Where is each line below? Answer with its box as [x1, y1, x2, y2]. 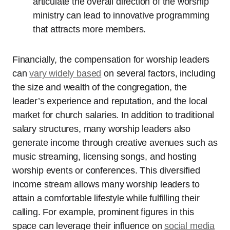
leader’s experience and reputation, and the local [12, 96, 208, 107]
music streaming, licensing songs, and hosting [12, 151, 197, 162]
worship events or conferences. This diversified [12, 165, 200, 176]
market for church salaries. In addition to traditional [12, 110, 215, 121]
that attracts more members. [33, 24, 146, 35]
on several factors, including [101, 68, 216, 79]
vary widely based [29, 68, 102, 79]
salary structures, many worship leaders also [12, 124, 191, 135]
